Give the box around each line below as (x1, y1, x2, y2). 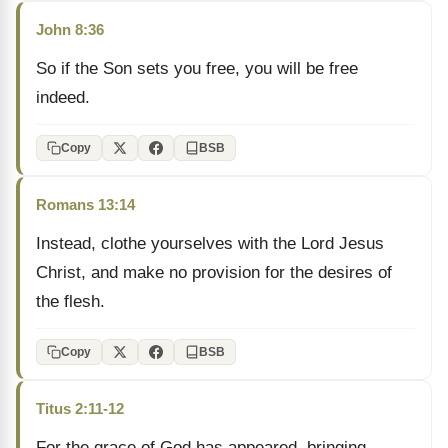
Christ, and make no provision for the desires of (36, 263, 392, 282)
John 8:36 (36, 21, 104, 38)
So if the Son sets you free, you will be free (36, 59, 358, 78)
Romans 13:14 (36, 196, 135, 213)
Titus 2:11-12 (36, 400, 124, 417)
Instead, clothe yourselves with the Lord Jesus (36, 234, 384, 253)
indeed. (36, 88, 90, 107)
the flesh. (36, 292, 105, 311)
